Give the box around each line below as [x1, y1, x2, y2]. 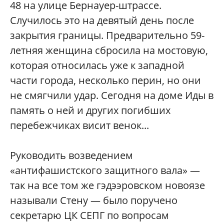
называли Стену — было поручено [10, 193, 177, 207]
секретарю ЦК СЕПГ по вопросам [10, 208, 169, 222]
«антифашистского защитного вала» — [10, 163, 200, 177]
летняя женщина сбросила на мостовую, [10, 43, 208, 57]
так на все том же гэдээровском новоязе [10, 178, 205, 192]
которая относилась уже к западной [10, 58, 184, 72]
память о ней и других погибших [10, 103, 170, 117]
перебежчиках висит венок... [10, 118, 149, 132]
